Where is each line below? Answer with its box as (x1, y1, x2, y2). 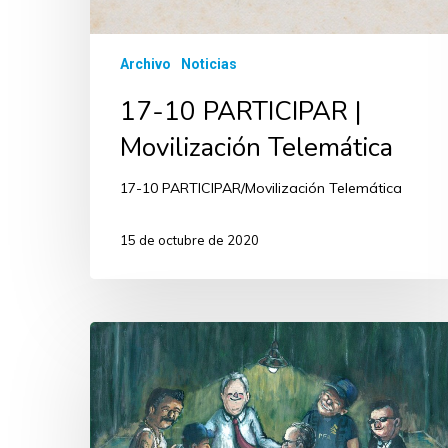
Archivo (120, 56, 171, 73)
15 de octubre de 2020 (120, 231, 259, 248)
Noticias (181, 56, 237, 73)
